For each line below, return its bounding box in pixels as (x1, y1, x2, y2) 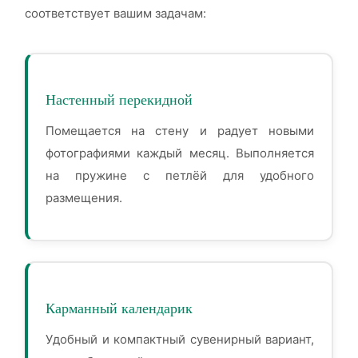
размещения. (46, 190, 122, 205)
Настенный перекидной (46, 92, 193, 108)
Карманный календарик (46, 300, 193, 316)
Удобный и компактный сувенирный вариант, (46, 332, 314, 347)
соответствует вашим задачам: (25, 6, 206, 21)
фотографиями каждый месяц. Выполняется (46, 145, 314, 161)
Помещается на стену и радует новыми (46, 123, 314, 138)
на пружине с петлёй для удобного (46, 168, 314, 183)
